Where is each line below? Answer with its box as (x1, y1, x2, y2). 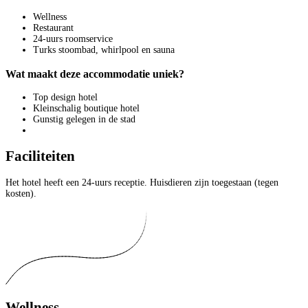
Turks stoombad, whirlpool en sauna (33, 45, 175, 56)
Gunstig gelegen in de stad (33, 114, 135, 124)
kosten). (5, 188, 36, 199)
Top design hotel (33, 92, 98, 102)
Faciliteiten (5, 148, 75, 165)
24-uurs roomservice (33, 34, 113, 45)
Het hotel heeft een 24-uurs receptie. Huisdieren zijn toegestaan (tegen (5, 177, 278, 188)
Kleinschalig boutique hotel (33, 103, 140, 113)
